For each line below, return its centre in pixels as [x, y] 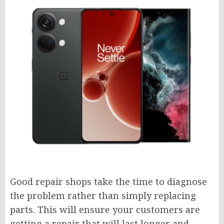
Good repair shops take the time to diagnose [108, 181]
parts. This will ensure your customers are [105, 209]
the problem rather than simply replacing [103, 195]
